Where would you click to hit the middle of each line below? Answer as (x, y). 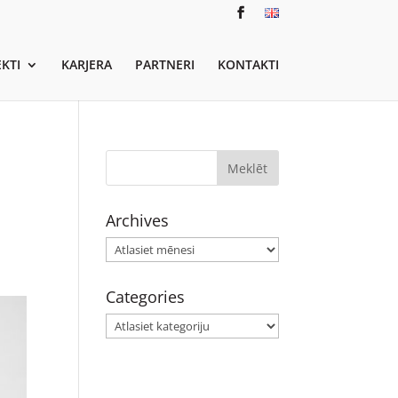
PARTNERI (164, 64)
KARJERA (86, 64)
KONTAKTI (248, 64)
